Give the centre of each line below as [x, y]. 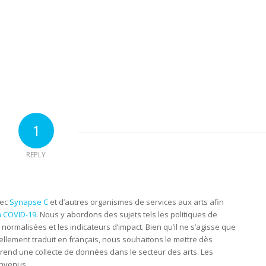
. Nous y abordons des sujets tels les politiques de [127, 215]
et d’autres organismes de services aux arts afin [136, 202]
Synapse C [29, 202]
